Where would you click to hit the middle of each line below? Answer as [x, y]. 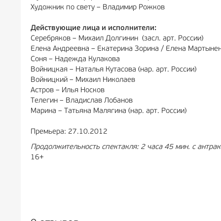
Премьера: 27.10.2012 [69, 132]
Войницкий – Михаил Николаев [84, 80]
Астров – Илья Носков [69, 91]
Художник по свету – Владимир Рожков [98, 8]
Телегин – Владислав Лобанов [83, 101]
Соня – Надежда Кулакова [76, 59]
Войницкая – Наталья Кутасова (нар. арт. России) [113, 70]
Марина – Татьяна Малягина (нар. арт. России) [109, 111]
